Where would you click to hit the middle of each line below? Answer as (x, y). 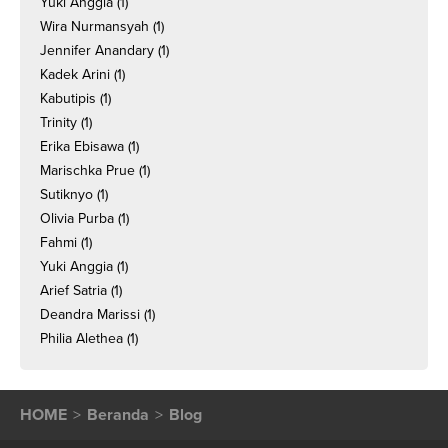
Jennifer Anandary (97, 50)
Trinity (58, 122)
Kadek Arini (75, 74)
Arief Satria (73, 290)
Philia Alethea (81, 338)
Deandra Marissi (90, 314)
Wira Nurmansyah (94, 26)
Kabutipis (68, 98)
